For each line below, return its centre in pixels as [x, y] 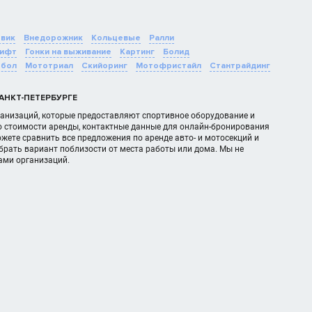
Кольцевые [116, 38]
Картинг [137, 52]
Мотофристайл [169, 66]
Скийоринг [104, 66]
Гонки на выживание [68, 52]
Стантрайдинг [240, 66]
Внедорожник [53, 38]
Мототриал [49, 66]
